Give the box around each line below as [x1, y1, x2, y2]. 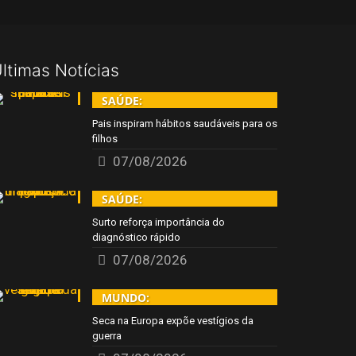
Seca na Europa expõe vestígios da [91, 315, 253, 327]
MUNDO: [101, 290, 149, 305]
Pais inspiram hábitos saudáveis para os [91, 118, 277, 130]
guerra [91, 330, 122, 342]
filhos [91, 133, 118, 145]
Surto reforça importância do [91, 216, 225, 228]
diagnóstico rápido [91, 231, 180, 243]
